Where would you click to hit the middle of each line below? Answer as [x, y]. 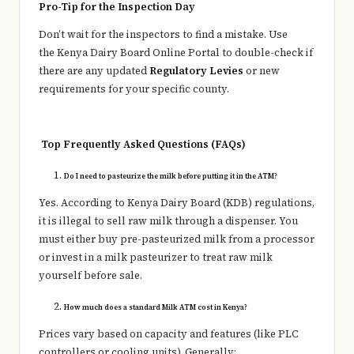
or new [262, 71]
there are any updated [94, 71]
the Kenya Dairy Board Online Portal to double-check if [176, 53]
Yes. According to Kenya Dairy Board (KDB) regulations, [177, 203]
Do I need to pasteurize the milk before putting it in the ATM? [171, 176]
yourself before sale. [90, 276]
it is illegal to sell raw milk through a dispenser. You [168, 221]
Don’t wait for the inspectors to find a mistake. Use [163, 35]
